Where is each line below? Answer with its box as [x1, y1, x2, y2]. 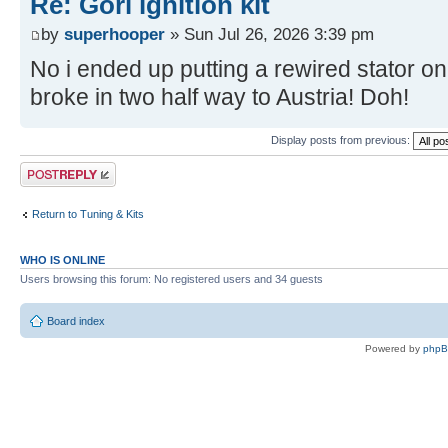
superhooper [64, 24, 165, 45]
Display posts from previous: [271, 133, 413, 146]
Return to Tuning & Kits [32, 207, 144, 220]
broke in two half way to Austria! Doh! [30, 84, 409, 111]
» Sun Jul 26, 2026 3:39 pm [165, 24, 374, 45]
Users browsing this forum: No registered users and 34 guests [20, 273, 323, 286]
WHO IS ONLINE [20, 254, 105, 267]
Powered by [365, 342, 423, 354]
